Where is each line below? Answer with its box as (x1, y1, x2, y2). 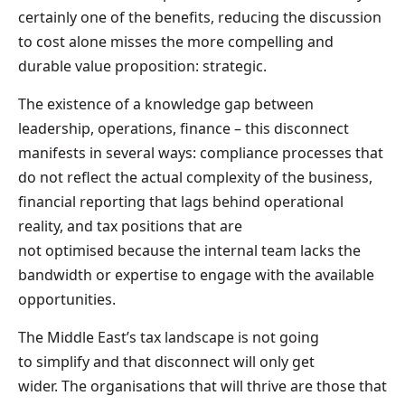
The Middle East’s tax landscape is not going (18, 326, 319, 347)
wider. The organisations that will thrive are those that (18, 375, 387, 396)
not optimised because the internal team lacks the (18, 240, 361, 260)
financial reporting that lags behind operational (18, 191, 344, 212)
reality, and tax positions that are (18, 215, 242, 236)
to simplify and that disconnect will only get (18, 351, 315, 372)
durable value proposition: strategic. (18, 55, 270, 76)
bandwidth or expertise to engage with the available (18, 264, 374, 285)
